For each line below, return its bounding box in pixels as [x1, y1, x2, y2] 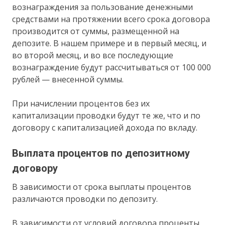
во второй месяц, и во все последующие [12, 50, 174, 61]
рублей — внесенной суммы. [12, 74, 124, 85]
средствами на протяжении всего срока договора [12, 14, 210, 25]
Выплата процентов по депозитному [12, 147, 190, 160]
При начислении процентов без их [12, 98, 150, 109]
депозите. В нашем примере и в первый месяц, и [12, 38, 207, 49]
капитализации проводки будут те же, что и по [12, 110, 201, 122]
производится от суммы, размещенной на [12, 26, 180, 37]
